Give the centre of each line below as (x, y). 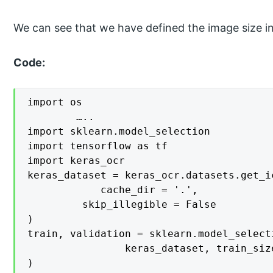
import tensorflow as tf (98, 146)
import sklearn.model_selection (119, 131)
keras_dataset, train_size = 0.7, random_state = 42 (40, 248)
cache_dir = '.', (40, 190)
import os (55, 102)
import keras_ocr (76, 160)
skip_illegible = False (37, 204)
